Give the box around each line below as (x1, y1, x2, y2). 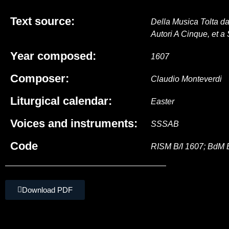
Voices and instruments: (10, 117, 138, 130)
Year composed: (10, 50, 96, 62)
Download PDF (22, 186, 73, 194)
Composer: (10, 72, 69, 85)
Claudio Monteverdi (151, 75, 222, 83)
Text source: (10, 15, 75, 28)
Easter (151, 97, 175, 106)
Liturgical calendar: (10, 95, 112, 107)
